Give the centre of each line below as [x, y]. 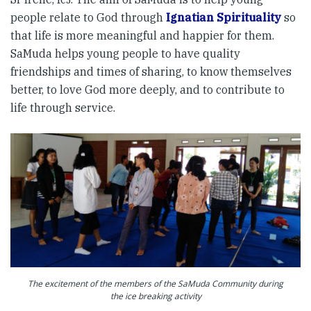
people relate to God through [88, 17]
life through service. [63, 108]
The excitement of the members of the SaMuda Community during [155, 283]
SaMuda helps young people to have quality [125, 53]
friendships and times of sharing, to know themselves [151, 72]
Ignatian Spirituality [224, 17]
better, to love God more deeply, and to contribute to [148, 90]
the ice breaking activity [155, 296]
